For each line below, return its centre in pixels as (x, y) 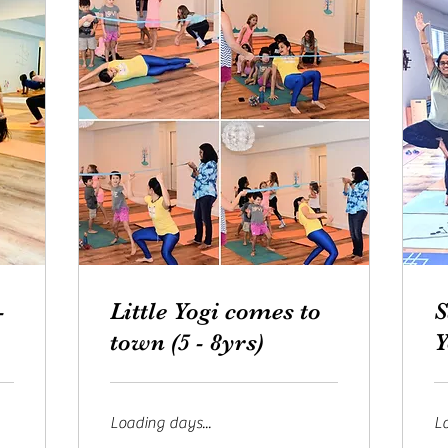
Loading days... (160, 423)
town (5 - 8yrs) (187, 342)
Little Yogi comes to (215, 311)
